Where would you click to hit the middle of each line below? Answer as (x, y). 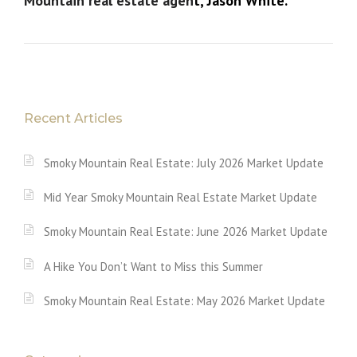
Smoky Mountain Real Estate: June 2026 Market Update (186, 232)
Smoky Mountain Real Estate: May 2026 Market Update (184, 300)
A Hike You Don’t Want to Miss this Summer (153, 266)
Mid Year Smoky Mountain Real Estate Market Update (180, 197)
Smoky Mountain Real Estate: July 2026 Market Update (184, 163)
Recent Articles (74, 118)
